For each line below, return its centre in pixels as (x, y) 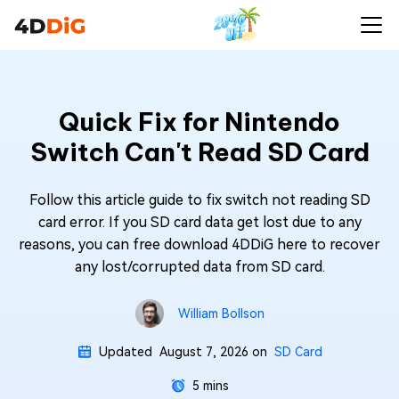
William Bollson (221, 313)
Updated (129, 352)
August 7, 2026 (204, 352)
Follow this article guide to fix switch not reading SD (199, 200)
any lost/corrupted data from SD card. (199, 267)
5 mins (210, 386)
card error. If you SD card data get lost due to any (199, 222)
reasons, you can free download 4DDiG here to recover (199, 244)
